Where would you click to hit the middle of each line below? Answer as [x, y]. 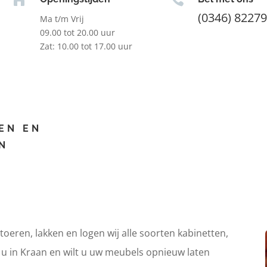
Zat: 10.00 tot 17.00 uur [86, 46]
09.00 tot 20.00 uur [77, 32]
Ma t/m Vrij [62, 18]
